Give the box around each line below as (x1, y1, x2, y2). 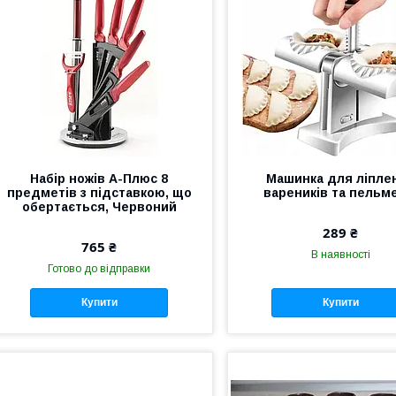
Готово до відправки (48, 263, 151, 275)
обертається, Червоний (21, 200, 177, 214)
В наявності (310, 248, 370, 261)
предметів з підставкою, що (6, 186, 192, 200)
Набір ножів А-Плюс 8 (30, 171, 169, 186)
